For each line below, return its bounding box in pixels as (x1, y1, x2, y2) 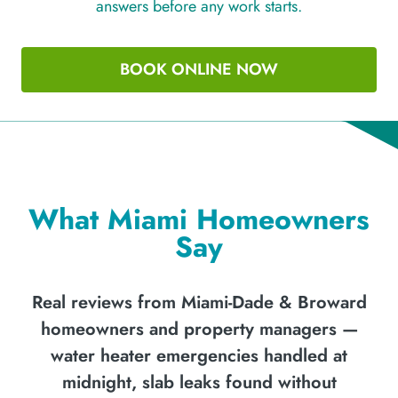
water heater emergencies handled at (51, 342, 347, 369)
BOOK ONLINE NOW (120, 57, 278, 81)
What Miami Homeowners (28, 198, 370, 240)
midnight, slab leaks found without (61, 369, 337, 395)
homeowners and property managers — (40, 315, 358, 342)
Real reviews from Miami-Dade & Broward (31, 289, 367, 315)
